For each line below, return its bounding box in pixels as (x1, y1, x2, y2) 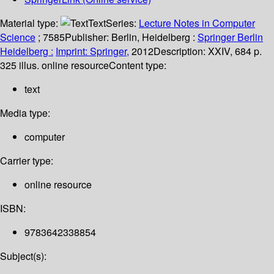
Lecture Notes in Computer (139, 16, 255, 31)
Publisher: (65, 30, 111, 45)
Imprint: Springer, (56, 44, 129, 59)
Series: (106, 16, 139, 31)
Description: (154, 44, 208, 59)
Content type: (109, 58, 166, 73)
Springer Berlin (198, 30, 263, 45)
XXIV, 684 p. (208, 44, 262, 59)
